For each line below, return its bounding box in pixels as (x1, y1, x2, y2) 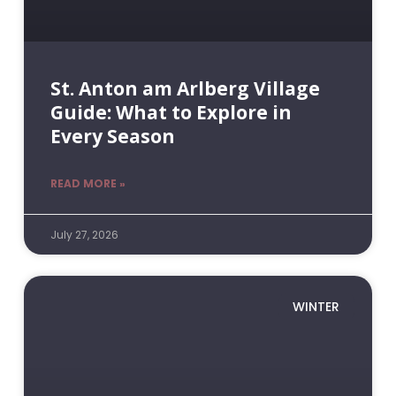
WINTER (293, 297, 340, 316)
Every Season (49, 123, 175, 148)
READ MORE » (49, 175, 126, 191)
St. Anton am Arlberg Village (49, 75, 320, 101)
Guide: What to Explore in (49, 99, 292, 125)
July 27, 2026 (49, 226, 118, 242)
